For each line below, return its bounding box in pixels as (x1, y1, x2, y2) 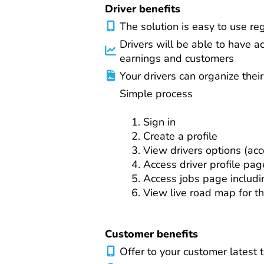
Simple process (120, 86, 193, 101)
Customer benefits (105, 226, 198, 241)
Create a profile (143, 128, 217, 143)
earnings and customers (120, 51, 234, 65)
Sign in (143, 114, 176, 129)
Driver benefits (105, 1, 180, 16)
